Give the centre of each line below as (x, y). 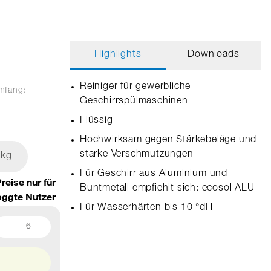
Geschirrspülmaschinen (134, 102)
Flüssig (96, 121)
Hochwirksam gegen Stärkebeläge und (168, 140)
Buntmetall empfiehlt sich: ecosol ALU (167, 189)
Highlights (118, 55)
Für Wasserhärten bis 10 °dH (146, 208)
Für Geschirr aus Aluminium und (153, 174)
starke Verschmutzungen (136, 155)
